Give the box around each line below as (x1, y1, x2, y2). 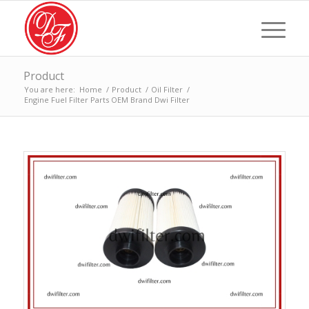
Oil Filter (150, 84, 183, 94)
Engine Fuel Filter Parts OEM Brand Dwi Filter (23, 94, 190, 105)
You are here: (23, 84, 75, 94)
